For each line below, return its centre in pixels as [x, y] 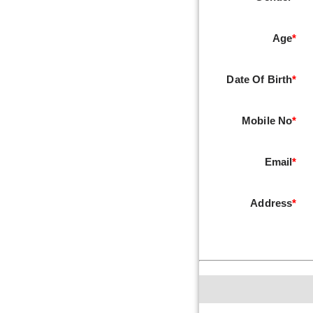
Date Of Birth [260, 79]
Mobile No [267, 121]
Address [271, 203]
